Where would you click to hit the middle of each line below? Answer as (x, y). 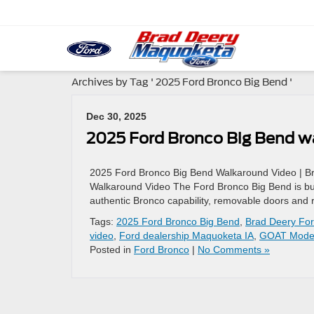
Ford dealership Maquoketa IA (186, 235)
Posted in (112, 250)
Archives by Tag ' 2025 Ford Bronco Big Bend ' (182, 82)
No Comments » (234, 250)
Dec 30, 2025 (116, 116)
